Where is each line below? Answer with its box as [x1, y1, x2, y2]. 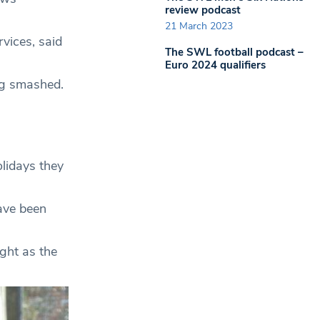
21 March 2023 [165, 19, 233, 33]
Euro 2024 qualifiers [165, 58, 266, 72]
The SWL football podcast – [165, 45, 304, 59]
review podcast [165, 2, 241, 17]
